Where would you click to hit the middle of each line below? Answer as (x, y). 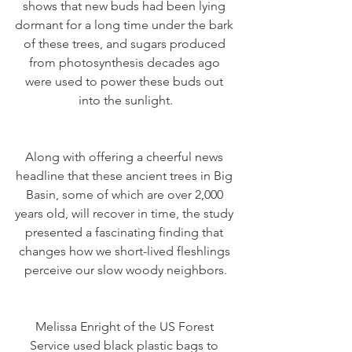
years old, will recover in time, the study (126, 214)
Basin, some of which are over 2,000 (126, 195)
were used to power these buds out (126, 82)
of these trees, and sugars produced (126, 44)
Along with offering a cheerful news (126, 157)
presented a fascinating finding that (126, 233)
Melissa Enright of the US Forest (126, 327)
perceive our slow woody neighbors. (126, 270)
